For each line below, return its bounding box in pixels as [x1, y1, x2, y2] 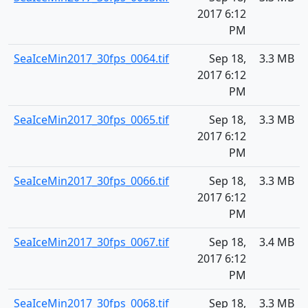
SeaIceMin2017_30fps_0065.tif [14, 112, 169, 127]
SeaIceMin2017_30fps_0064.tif [14, 51, 169, 66]
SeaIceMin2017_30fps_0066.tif [14, 173, 169, 188]
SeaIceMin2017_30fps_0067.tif [14, 234, 169, 250]
